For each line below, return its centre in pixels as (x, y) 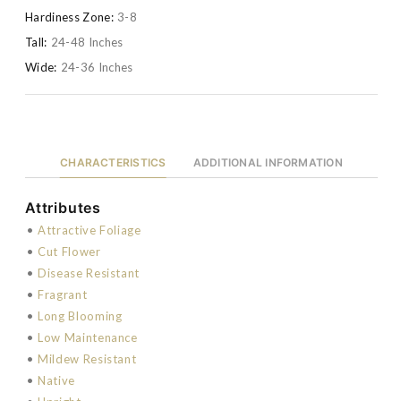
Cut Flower (69, 251)
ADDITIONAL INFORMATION (268, 162)
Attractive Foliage (90, 230)
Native (56, 380)
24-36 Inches (97, 67)
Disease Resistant (89, 273)
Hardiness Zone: (69, 17)
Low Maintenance (88, 337)
